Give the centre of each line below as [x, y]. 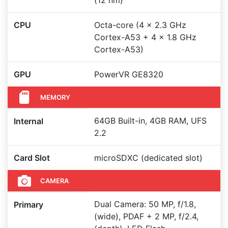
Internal [28, 121]
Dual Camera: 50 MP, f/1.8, [145, 204]
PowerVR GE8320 [129, 74]
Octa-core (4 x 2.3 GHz [140, 25]
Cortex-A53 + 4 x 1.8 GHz [145, 37]
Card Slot [32, 158]
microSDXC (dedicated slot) [148, 158]
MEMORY [55, 97]
